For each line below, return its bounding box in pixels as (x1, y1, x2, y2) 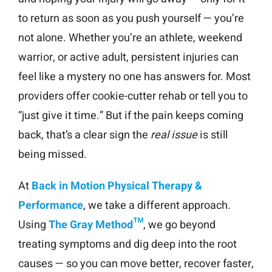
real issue (151, 126, 197, 143)
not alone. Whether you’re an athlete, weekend (18, 29, 242, 46)
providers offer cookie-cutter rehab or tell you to (18, 87, 248, 104)
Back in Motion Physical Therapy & (32, 177, 202, 194)
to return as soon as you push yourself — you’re (18, 10, 244, 27)
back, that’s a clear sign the (18, 126, 151, 143)
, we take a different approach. (83, 197, 231, 214)
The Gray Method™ (49, 216, 143, 233)
